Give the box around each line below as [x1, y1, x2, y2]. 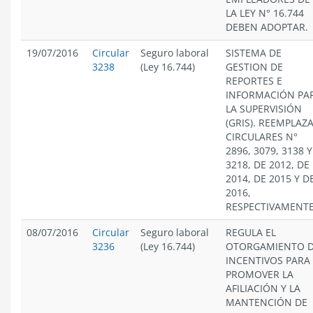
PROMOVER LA [226, 268, 293, 281]
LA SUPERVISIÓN [226, 102, 302, 115]
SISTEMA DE [226, 46, 282, 59]
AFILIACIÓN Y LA [226, 282, 300, 295]
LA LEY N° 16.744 [226, 6, 304, 20]
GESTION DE [226, 60, 283, 73]
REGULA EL [226, 226, 276, 239]
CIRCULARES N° [226, 130, 298, 143]
